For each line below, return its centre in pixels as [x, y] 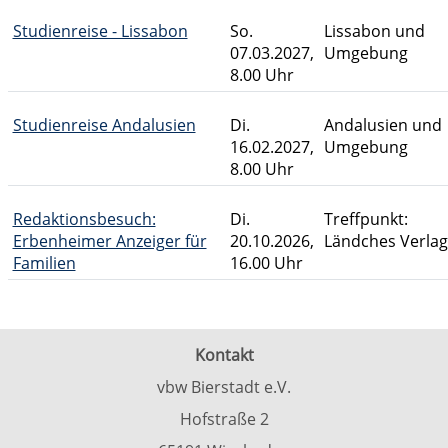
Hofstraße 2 [224, 419]
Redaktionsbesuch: [84, 219]
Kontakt [224, 355]
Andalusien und [382, 125]
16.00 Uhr [266, 263]
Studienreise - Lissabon [100, 31]
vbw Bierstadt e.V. [224, 387]
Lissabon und [374, 31]
